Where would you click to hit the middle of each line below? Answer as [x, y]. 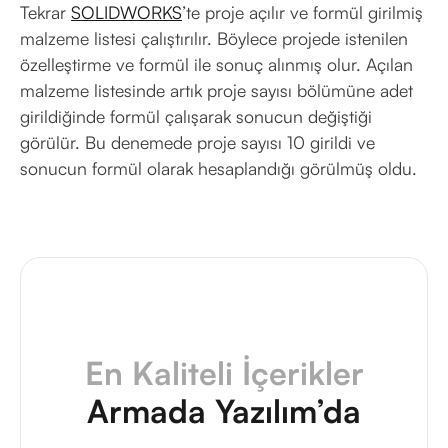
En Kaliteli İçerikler [224, 373]
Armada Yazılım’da [224, 411]
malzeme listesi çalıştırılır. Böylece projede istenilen [214, 38]
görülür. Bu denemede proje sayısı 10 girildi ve [197, 142]
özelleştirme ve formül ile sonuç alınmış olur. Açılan [216, 64]
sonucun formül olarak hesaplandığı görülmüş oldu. [218, 168]
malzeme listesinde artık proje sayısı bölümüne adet [216, 90]
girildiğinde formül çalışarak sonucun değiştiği [196, 116]
